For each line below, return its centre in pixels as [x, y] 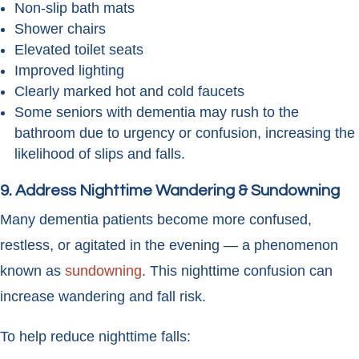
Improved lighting [69, 71]
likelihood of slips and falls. [100, 154]
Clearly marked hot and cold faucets [129, 92]
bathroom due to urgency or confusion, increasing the [185, 133]
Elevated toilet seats [79, 50]
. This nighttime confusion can [237, 271]
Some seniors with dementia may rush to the [157, 113]
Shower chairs [60, 29]
